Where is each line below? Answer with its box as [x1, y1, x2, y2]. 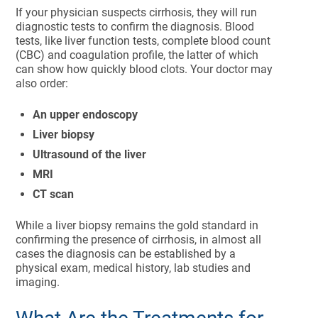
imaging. [16, 275, 60, 289]
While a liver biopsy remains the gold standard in [16, 219, 259, 232]
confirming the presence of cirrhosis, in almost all [16, 233, 262, 246]
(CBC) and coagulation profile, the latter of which [16, 48, 259, 62]
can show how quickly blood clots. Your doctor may [16, 62, 273, 76]
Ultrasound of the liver [33, 148, 147, 161]
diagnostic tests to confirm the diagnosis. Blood [16, 20, 255, 33]
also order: [16, 77, 69, 90]
